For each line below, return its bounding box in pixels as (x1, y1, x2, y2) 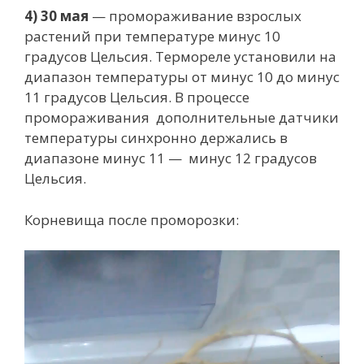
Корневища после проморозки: (24, 210, 239, 229)
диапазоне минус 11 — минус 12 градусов (24, 149, 317, 168)
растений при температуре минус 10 (24, 27, 280, 46)
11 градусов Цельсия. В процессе (24, 88, 249, 107)
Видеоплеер (24, 250, 107, 270)
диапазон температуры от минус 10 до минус (24, 67, 340, 87)
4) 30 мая (24, 6, 89, 26)
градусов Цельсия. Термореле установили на (24, 47, 336, 67)
